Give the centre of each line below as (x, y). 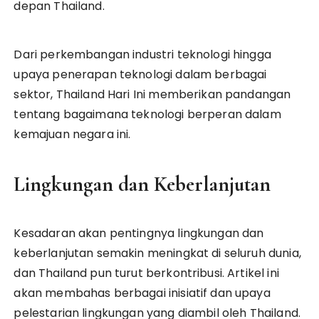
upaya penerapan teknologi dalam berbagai (140, 74)
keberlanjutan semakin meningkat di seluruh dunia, (157, 253)
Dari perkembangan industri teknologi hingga (142, 54)
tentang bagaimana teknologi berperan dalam (147, 114)
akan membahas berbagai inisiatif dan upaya (142, 293)
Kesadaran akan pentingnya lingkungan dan (139, 233)
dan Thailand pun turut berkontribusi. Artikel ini (146, 273)
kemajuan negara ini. (72, 134)
